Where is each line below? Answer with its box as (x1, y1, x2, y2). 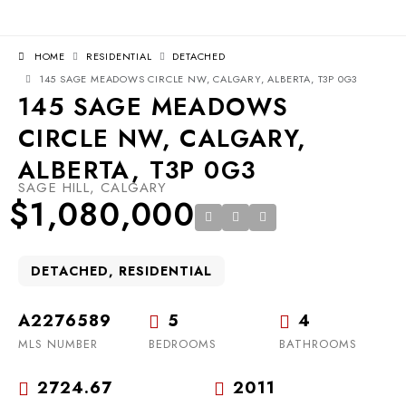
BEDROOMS (149, 335, 217, 353)
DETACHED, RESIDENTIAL (31, 262, 212, 280)
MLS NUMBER (18, 335, 98, 353)
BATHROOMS (279, 335, 357, 353)
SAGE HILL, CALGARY (18, 178, 168, 198)
